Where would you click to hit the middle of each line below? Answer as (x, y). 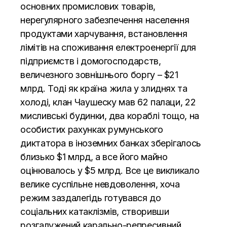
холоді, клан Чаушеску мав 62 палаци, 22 (108, 102)
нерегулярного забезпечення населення (105, 20)
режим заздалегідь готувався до (91, 198)
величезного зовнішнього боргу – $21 (99, 74)
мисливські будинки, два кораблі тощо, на (110, 116)
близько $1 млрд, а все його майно (94, 157)
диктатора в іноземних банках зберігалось (111, 143)
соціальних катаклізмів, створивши (95, 211)
